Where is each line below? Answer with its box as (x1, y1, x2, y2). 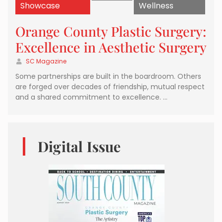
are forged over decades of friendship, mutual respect (15, 82, 205, 92)
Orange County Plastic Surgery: (15, 22, 206, 41)
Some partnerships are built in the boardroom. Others (15, 71, 201, 82)
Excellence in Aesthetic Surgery (15, 38, 207, 56)
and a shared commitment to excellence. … (15, 92, 167, 103)
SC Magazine (26, 57, 66, 66)
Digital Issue (38, 137, 121, 156)
